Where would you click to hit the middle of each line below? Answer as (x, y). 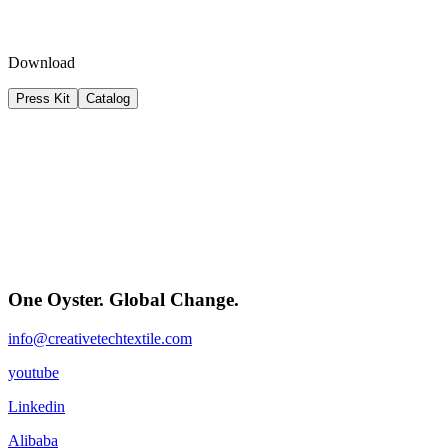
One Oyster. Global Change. (123, 300)
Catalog (108, 99)
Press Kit (43, 99)
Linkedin (36, 406)
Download (41, 63)
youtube (33, 372)
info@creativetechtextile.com (100, 338)
